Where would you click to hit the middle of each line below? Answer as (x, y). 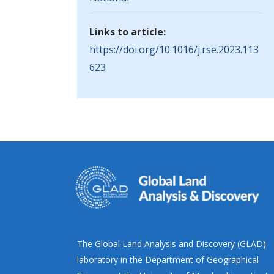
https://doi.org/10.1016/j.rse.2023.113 (174, 50)
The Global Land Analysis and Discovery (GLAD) (172, 244)
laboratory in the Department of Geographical (168, 260)
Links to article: (128, 32)
